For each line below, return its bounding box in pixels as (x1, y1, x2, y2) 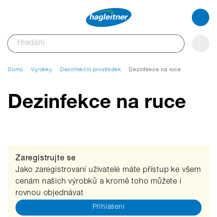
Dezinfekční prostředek (60, 67, 122, 73)
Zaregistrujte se (15, 155, 76, 163)
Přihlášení (92, 204, 125, 211)
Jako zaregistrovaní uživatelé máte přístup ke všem (15, 167, 201, 174)
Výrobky (31, 67, 52, 73)
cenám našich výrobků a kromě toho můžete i (15, 178, 182, 186)
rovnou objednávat (15, 190, 84, 198)
